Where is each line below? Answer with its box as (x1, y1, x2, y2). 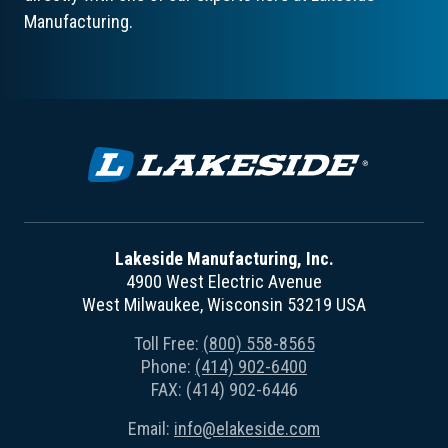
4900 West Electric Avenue (126, 271, 322, 293)
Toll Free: (133, 333, 203, 355)
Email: (128, 418, 174, 440)
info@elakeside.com (174, 418, 320, 440)
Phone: (141, 356, 195, 378)
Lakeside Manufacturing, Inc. (114, 248, 334, 270)
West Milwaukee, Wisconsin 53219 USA (82, 294, 366, 316)
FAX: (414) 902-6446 (150, 379, 298, 401)
